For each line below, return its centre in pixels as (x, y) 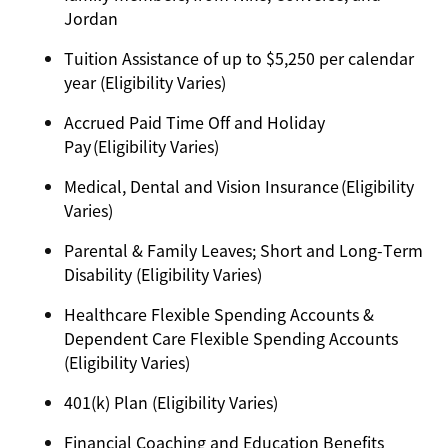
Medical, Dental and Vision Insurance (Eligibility (239, 186)
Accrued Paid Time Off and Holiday (194, 122)
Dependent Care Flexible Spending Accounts (231, 338)
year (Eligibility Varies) (147, 82)
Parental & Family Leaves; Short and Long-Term (243, 250)
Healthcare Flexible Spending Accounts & (219, 314)
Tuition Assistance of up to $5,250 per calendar (239, 58)
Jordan (93, 18)
